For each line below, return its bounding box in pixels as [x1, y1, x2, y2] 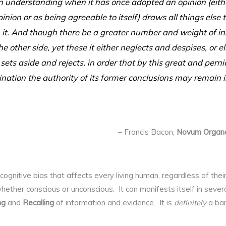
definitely [174, 197, 207, 207]
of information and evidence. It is [54, 197, 175, 207]
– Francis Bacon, [118, 127, 177, 137]
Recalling [23, 197, 54, 207]
